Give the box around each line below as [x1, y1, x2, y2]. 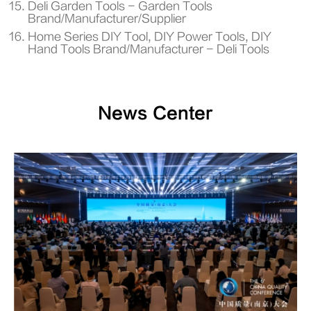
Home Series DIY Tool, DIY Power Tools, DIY [28, 30, 271, 43]
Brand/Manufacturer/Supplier [28, 12, 186, 25]
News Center [98, 103, 213, 123]
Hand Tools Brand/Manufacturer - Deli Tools [28, 42, 269, 56]
